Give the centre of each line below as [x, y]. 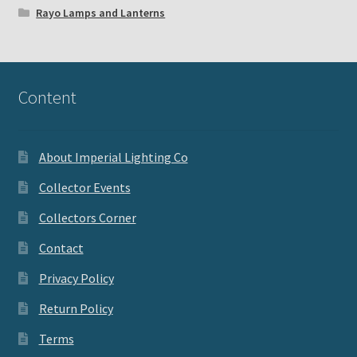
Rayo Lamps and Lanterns [101, 13]
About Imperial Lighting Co [113, 157]
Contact [61, 248]
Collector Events [84, 188]
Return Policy [76, 309]
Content [47, 98]
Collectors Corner [87, 218]
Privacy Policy [76, 279]
